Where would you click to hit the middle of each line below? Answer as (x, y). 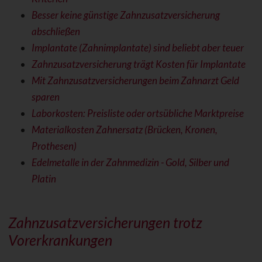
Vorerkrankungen (60, 240)
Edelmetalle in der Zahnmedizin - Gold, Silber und (130, 163)
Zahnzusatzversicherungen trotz (105, 223)
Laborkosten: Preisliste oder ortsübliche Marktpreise (137, 113)
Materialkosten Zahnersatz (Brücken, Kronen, (124, 130)
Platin (44, 179)
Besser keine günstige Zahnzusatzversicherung (125, 15)
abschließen (56, 32)
